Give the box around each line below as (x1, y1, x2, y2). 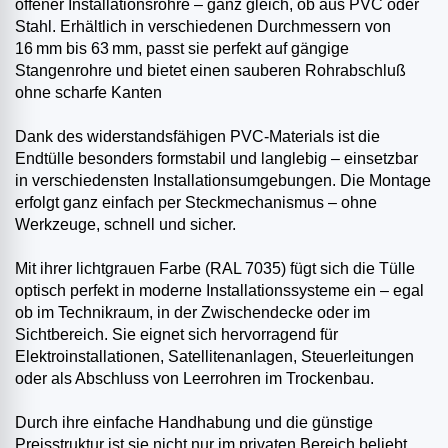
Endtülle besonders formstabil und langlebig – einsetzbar (15, 150, 418, 168)
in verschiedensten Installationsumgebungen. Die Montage (15, 172, 431, 190)
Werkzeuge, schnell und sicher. (15, 216, 236, 234)
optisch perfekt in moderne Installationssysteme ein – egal (15, 282, 424, 300)
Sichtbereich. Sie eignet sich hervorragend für (15, 326, 338, 344)
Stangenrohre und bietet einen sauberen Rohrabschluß (15, 62, 406, 80)
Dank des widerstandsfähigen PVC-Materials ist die (15, 128, 380, 146)
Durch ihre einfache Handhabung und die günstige (15, 414, 373, 432)
